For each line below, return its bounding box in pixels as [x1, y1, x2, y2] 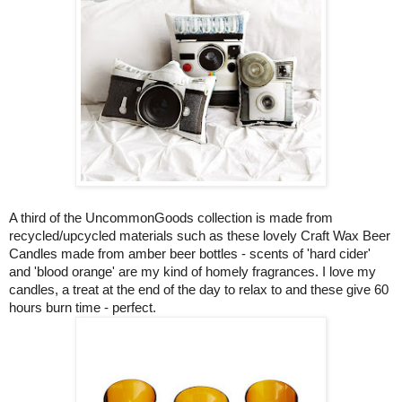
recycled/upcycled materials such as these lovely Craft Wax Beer [9, 228, 390, 244]
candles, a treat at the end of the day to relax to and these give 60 [9, 282, 389, 298]
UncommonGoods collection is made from [85, 210, 333, 226]
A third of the [9, 210, 82, 226]
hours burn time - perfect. [9, 300, 156, 316]
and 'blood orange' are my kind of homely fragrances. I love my [9, 264, 376, 280]
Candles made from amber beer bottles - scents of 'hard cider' [9, 246, 371, 262]
